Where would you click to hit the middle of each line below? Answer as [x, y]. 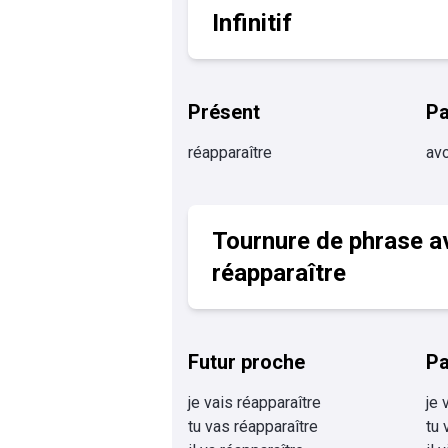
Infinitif [252, 23]
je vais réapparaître [254, 402]
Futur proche [246, 362]
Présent [224, 112]
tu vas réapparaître [253, 426]
